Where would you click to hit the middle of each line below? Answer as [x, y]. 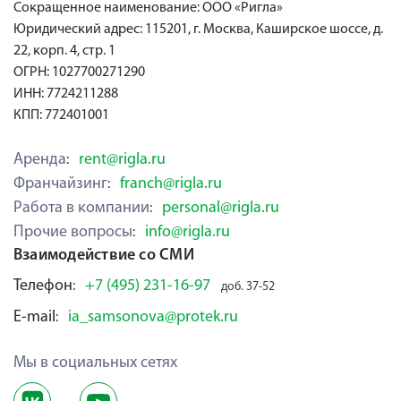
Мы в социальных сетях [95, 363]
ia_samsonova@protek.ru [153, 317]
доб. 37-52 [248, 287]
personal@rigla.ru [221, 208]
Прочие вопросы [73, 232]
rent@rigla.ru [122, 160]
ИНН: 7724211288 [66, 94]
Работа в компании [81, 208]
